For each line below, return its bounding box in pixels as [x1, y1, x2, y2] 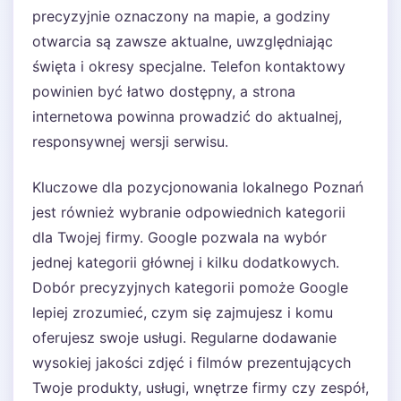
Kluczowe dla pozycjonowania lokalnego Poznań [32, 178, 363, 196]
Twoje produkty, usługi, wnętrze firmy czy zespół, [32, 379, 369, 397]
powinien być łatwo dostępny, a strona [32, 82, 295, 100]
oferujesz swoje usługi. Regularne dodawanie [32, 328, 337, 346]
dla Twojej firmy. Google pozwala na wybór [32, 228, 327, 246]
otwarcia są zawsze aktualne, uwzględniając [32, 32, 333, 50]
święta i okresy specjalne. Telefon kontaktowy [32, 57, 346, 75]
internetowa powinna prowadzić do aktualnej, [32, 107, 342, 125]
